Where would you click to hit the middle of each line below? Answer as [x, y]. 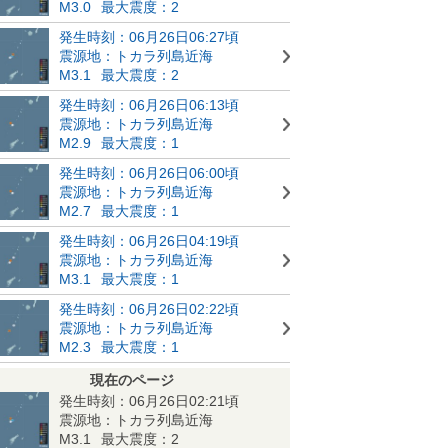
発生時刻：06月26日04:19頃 [149, 240]
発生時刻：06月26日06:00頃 [149, 172]
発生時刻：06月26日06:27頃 [149, 36]
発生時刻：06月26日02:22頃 [149, 308]
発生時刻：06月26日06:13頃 [149, 104]
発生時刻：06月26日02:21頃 [149, 400]
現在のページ [132, 379]
